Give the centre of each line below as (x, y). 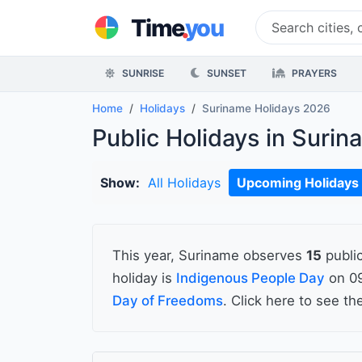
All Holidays (184, 183)
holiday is (144, 278)
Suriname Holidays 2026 (266, 109)
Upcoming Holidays (298, 183)
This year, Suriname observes (209, 256)
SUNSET (225, 74)
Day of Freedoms (168, 301)
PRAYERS (313, 74)
